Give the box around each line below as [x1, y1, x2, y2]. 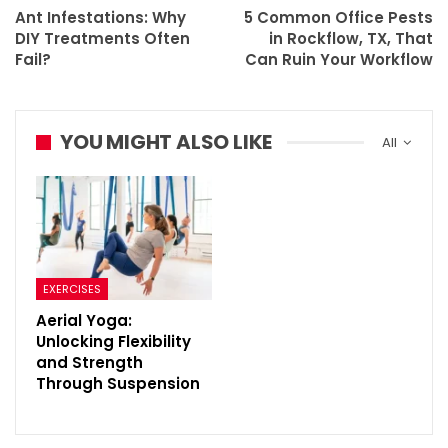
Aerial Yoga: [36, 309, 132, 331]
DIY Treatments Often [15, 28, 190, 50]
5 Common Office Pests [244, 7, 433, 29]
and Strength [36, 351, 143, 373]
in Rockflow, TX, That [269, 28, 433, 50]
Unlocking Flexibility [36, 330, 191, 352]
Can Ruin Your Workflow [245, 49, 433, 71]
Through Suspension [36, 372, 200, 394]
